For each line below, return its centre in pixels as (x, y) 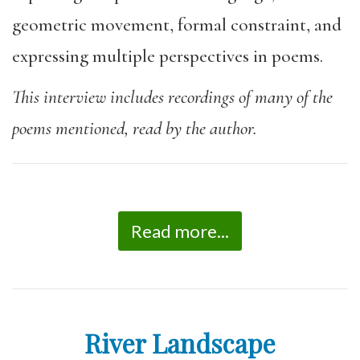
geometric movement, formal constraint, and (177, 25)
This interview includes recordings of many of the (172, 97)
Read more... (180, 231)
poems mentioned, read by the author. (135, 128)
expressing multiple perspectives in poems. (168, 57)
